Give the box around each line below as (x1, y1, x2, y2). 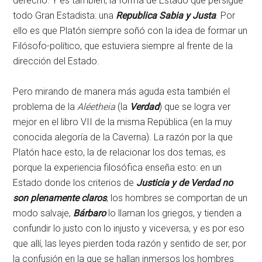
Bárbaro (73, 208, 109, 219)
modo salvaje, (13, 208, 74, 219)
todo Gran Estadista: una (13, 10, 116, 22)
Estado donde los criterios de (13, 177, 137, 189)
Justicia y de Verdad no (136, 177, 233, 189)
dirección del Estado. (13, 56, 100, 67)
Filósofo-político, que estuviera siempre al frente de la (13, 40, 233, 52)
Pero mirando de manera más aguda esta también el (13, 86, 230, 98)
